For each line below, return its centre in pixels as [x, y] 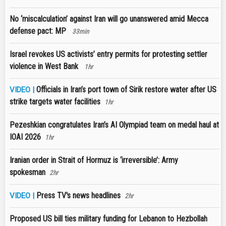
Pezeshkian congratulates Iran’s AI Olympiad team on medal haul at [114, 125]
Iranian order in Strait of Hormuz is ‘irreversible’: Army [94, 160]
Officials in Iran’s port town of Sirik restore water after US [126, 90]
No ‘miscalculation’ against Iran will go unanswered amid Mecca [109, 19]
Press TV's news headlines [78, 196]
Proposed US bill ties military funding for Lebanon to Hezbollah [108, 219]
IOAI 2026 [25, 137]
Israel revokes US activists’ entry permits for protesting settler [108, 54]
